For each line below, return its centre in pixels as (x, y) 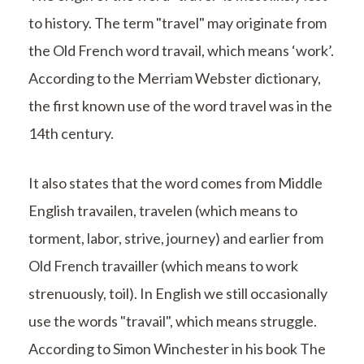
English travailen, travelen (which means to (163, 211)
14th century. (71, 134)
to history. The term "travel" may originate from (178, 23)
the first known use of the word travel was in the (180, 106)
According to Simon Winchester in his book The (177, 349)
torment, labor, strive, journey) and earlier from (176, 238)
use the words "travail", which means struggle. (173, 321)
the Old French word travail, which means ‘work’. (181, 51)
